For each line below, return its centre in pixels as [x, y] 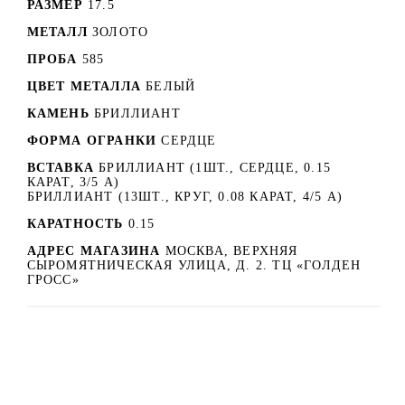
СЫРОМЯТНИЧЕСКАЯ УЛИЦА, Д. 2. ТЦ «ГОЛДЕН [194, 265]
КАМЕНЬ [58, 113]
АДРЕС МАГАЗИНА [96, 250]
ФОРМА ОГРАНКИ [92, 140]
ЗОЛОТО [121, 32]
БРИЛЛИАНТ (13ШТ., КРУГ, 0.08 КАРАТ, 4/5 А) [184, 196]
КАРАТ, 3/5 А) [73, 182]
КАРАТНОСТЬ [75, 223]
